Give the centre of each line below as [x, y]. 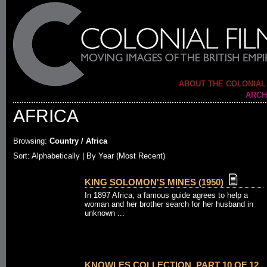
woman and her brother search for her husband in [169, 204]
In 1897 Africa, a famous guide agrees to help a [166, 195]
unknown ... [105, 213]
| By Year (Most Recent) [122, 156]
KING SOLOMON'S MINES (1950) [154, 182]
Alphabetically [56, 156]
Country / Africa [77, 141]
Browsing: [30, 141]
